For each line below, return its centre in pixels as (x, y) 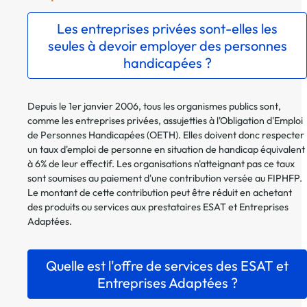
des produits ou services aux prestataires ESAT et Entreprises (158, 207)
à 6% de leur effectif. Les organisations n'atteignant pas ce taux (161, 164)
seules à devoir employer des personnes (167, 46)
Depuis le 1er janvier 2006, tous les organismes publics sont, (154, 107)
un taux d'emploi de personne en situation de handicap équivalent (166, 150)
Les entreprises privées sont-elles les (167, 29)
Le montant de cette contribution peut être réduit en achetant (160, 193)
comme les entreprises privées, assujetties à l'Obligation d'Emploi (165, 121)
